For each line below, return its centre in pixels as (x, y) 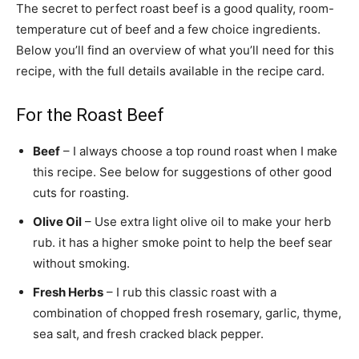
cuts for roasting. (81, 192)
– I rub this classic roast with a (190, 292)
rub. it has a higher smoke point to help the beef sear (183, 242)
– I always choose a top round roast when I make (199, 151)
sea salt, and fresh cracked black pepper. (150, 333)
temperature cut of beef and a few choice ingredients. (168, 29)
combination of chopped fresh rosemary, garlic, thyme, (187, 313)
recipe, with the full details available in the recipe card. (170, 71)
